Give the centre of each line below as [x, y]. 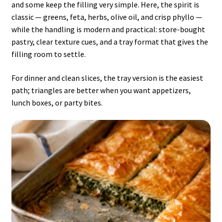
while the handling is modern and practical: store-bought [108, 29]
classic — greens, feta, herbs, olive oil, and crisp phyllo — [107, 17]
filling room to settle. [48, 54]
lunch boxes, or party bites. [57, 102]
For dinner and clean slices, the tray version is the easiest [107, 78]
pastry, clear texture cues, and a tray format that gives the [110, 42]
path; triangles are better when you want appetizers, [101, 90]
